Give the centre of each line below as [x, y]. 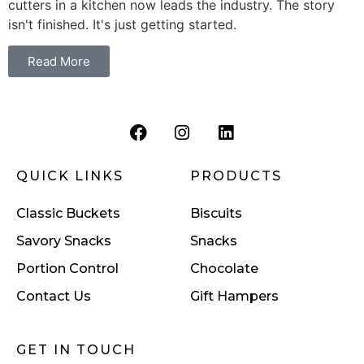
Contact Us [54, 296]
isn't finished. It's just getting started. [122, 24]
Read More [59, 61]
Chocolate [224, 268]
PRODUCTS [236, 175]
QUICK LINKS [70, 175]
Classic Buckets [68, 213]
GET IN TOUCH [76, 349]
